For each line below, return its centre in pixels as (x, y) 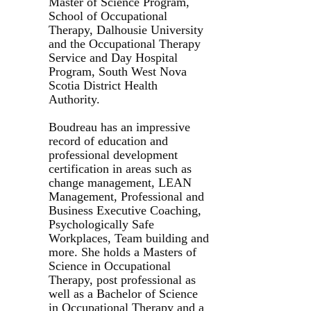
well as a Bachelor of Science (123, 293)
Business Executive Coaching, (125, 210)
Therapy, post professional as (122, 279)
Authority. (74, 99)
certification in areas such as (120, 168)
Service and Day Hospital (113, 57)
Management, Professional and (126, 196)
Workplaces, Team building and (129, 238)
